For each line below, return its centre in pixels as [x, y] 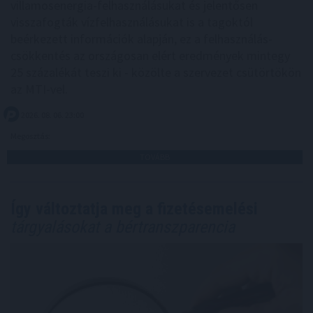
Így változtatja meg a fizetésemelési [134, 209]
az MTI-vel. [39, 89]
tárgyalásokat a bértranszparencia [123, 227]
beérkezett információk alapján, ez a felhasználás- [141, 39]
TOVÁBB [155, 157]
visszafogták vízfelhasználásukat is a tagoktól [132, 22]
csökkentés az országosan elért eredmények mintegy [150, 56]
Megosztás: [31, 136]
